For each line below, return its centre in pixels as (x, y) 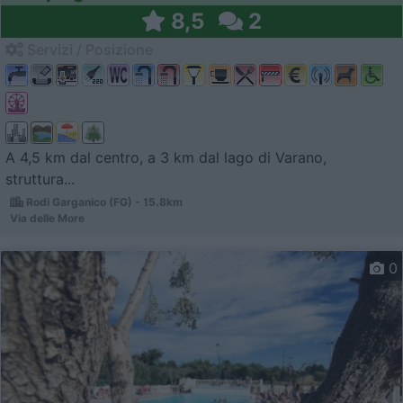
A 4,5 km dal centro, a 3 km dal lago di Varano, (166, 157)
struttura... (40, 179)
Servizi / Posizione (88, 49)
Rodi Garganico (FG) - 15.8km (103, 201)
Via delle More (47, 218)
